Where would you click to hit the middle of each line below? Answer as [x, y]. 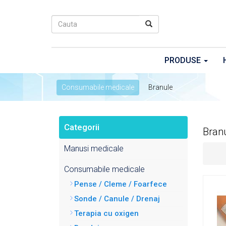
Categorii [82, 127]
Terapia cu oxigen [106, 213]
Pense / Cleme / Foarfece [121, 184]
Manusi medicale [94, 149]
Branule [160, 87]
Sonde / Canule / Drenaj [117, 199]
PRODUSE [183, 60]
